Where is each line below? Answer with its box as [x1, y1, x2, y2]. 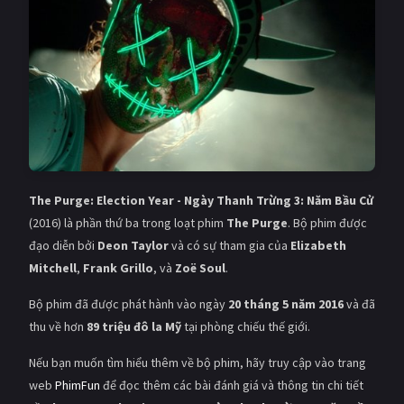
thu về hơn [29, 317, 87, 335]
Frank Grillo [83, 259, 153, 276]
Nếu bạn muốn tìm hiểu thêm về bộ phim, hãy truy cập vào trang [29, 353, 366, 371]
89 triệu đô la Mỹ [87, 317, 181, 335]
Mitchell [29, 259, 77, 276]
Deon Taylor [97, 236, 169, 253]
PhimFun [55, 376, 100, 393]
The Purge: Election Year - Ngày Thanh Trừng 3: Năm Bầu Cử [29, 191, 373, 208]
